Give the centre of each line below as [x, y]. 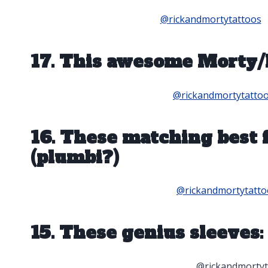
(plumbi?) [75, 157]
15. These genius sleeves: [147, 233]
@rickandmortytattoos [211, 19]
